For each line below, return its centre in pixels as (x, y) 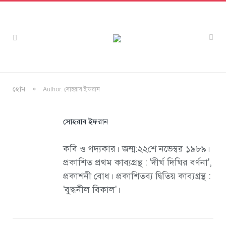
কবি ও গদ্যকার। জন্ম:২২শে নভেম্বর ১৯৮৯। (137, 149)
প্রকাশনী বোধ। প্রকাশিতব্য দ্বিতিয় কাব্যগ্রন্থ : (137, 176)
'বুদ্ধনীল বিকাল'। (92, 190)
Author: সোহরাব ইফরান (71, 89)
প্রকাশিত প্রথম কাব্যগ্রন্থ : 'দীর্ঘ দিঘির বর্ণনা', (137, 162)
